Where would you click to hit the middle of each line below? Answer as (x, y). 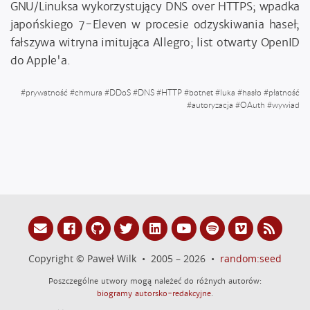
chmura (89, 92)
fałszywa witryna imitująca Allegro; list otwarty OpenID (155, 43)
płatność (284, 92)
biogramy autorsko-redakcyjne (154, 293)
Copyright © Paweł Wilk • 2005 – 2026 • (124, 259)
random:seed (251, 259)
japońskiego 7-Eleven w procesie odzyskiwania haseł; (155, 25)
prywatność (47, 92)
